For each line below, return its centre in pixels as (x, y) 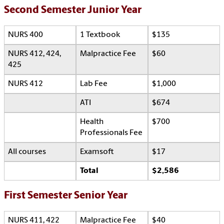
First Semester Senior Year (66, 196)
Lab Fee (94, 84)
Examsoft (97, 152)
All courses (27, 152)
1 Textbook (100, 35)
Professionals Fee (111, 133)
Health (92, 122)
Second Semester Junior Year (73, 10)
